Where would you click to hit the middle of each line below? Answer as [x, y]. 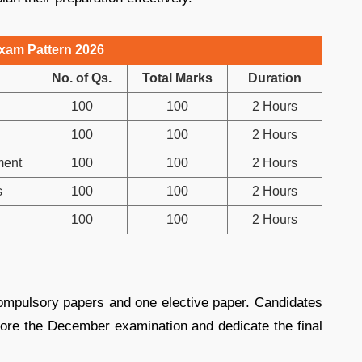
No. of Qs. [82, 78]
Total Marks [177, 78]
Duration [275, 78]
